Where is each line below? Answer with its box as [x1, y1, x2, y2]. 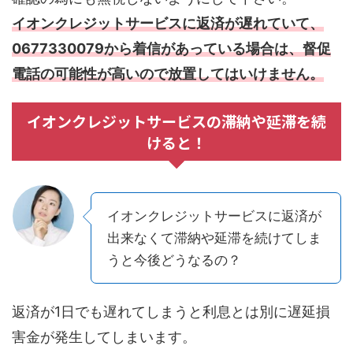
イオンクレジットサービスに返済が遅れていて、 [12, 14, 324, 32]
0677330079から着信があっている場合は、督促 [12, 39, 331, 57]
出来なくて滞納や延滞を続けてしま [107, 229, 321, 246]
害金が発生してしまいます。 [12, 328, 196, 345]
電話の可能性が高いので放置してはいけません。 [12, 65, 324, 82]
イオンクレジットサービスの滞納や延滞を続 [27, 110, 326, 132]
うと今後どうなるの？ [107, 251, 241, 268]
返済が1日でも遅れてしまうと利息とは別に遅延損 [12, 303, 330, 320]
